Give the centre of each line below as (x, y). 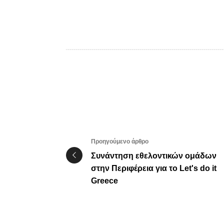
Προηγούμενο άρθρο (120, 141)
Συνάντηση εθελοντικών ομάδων (154, 155)
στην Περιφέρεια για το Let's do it (154, 168)
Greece (104, 180)
